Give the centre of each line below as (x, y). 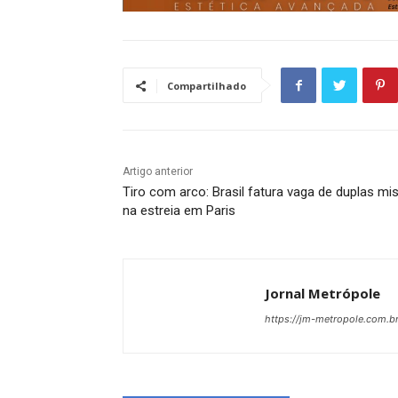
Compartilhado (207, 86)
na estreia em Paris (179, 211)
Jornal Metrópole (322, 294)
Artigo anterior (158, 172)
